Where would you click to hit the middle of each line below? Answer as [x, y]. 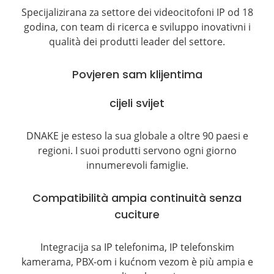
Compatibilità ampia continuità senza [137, 198]
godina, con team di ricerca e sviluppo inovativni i [137, 27]
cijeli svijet [137, 103]
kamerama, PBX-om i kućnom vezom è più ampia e [137, 262]
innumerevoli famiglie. [137, 165]
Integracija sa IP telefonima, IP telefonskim [137, 247]
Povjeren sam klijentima [137, 74]
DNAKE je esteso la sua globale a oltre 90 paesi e [137, 136]
